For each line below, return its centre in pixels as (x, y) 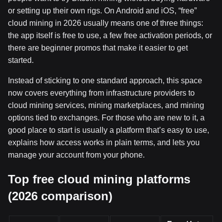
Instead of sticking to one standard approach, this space (105, 81)
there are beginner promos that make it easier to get (98, 48)
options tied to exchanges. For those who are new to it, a (106, 118)
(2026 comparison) (60, 196)
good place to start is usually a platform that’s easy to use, (109, 130)
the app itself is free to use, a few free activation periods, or (110, 35)
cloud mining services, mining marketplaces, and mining (106, 105)
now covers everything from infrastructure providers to (101, 93)
